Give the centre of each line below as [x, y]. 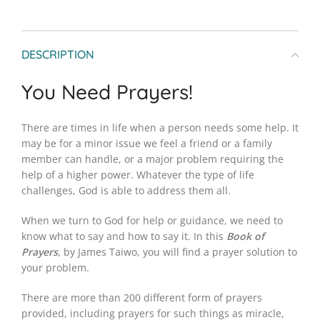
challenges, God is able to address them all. [126, 191]
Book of [245, 236]
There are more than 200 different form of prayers [142, 298]
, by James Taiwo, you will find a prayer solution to [177, 252]
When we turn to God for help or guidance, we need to [152, 221]
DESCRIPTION [58, 55]
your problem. [55, 268]
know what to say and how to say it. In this [124, 236]
